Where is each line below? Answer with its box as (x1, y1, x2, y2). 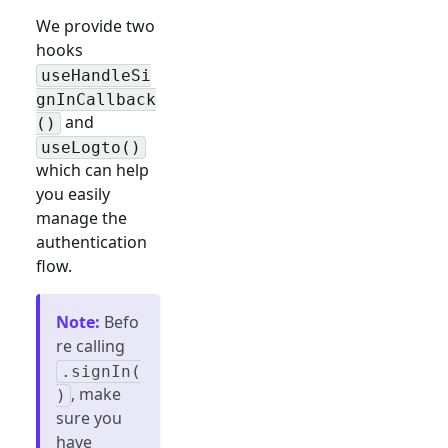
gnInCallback (36, 89, 156, 109)
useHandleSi (41, 65, 151, 85)
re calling (56, 335, 125, 358)
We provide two (36, 15, 155, 38)
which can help (36, 159, 149, 182)
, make (71, 383, 121, 406)
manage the (36, 207, 127, 230)
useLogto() (41, 137, 141, 157)
